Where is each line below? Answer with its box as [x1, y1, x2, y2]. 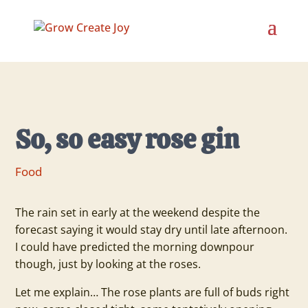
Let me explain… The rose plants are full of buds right [15, 285, 290, 300]
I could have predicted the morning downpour [15, 239, 255, 254]
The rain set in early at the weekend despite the [15, 205, 261, 220]
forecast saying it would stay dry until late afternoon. [15, 222, 288, 237]
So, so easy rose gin [15, 122, 240, 156]
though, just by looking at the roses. [15, 256, 201, 272]
